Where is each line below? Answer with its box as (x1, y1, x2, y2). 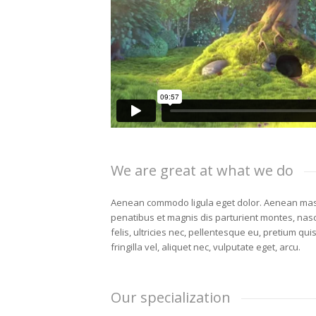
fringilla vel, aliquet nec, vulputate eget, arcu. (111, 240, 300, 253)
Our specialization (111, 287, 231, 307)
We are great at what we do (111, 161, 293, 181)
